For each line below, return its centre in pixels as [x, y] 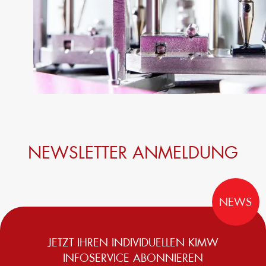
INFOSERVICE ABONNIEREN [133, 258]
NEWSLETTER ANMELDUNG [133, 153]
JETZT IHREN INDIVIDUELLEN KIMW [133, 243]
